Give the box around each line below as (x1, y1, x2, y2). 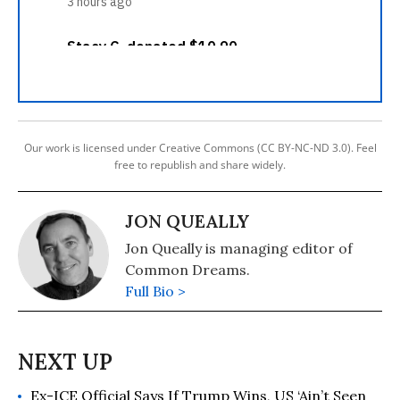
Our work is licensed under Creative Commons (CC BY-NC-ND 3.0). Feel (23, 140, 377, 155)
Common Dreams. (125, 261, 250, 279)
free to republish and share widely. (114, 157, 286, 172)
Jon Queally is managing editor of (125, 239, 353, 257)
